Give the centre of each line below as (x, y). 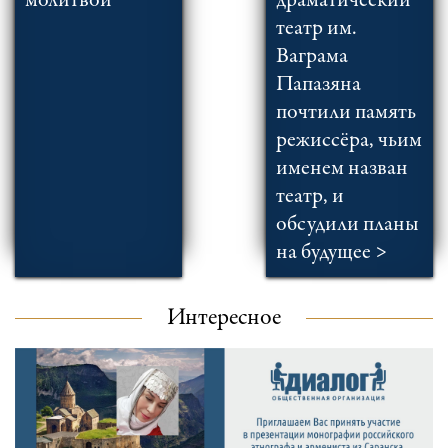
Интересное (224, 318)
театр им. (316, 28)
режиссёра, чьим (348, 140)
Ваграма (311, 56)
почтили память (345, 112)
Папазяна (318, 84)
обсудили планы (347, 224)
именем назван (341, 168)
